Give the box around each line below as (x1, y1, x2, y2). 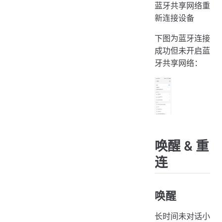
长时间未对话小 (155, 211, 210, 221)
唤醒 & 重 (155, 137, 209, 154)
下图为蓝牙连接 (155, 33, 210, 44)
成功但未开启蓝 (155, 46, 210, 56)
